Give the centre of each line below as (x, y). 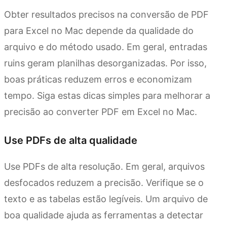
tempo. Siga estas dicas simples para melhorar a (107, 96)
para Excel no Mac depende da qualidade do (99, 31)
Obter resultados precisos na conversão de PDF (106, 15)
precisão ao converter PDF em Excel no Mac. (101, 112)
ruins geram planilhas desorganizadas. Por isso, (105, 63)
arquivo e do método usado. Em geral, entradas (106, 47)
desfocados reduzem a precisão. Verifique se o (104, 183)
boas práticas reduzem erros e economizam (98, 80)
